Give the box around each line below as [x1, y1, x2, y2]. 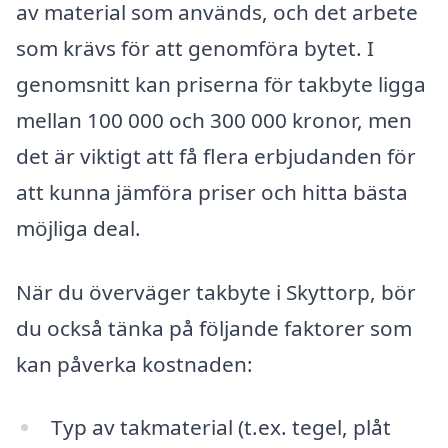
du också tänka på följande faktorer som [16, 313, 412, 342]
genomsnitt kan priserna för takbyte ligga [16, 69, 426, 98]
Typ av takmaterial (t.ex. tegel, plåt [50, 413, 391, 442]
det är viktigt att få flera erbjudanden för [16, 141, 416, 170]
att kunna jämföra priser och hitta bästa [16, 177, 408, 206]
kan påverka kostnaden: [16, 349, 253, 378]
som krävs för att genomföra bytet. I [16, 33, 374, 62]
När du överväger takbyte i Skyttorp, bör [16, 277, 416, 306]
